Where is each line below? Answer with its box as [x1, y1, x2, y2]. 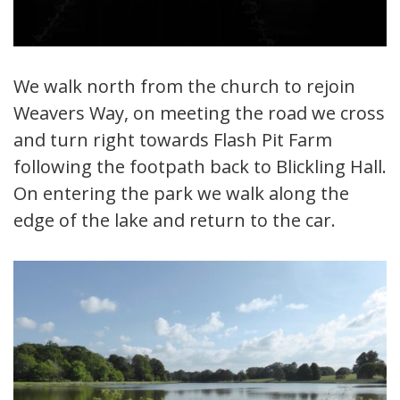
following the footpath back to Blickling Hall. [13, 154, 387, 179]
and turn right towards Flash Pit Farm [13, 128, 332, 153]
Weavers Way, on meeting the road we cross [13, 101, 385, 126]
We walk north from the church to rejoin [13, 74, 355, 99]
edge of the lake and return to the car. [13, 208, 336, 233]
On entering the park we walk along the [13, 181, 349, 206]
